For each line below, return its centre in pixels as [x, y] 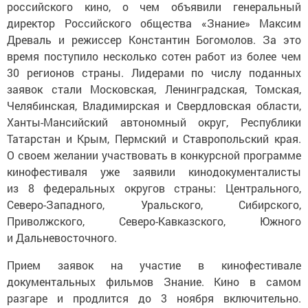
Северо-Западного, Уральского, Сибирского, [154, 200]
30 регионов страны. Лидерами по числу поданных [154, 68]
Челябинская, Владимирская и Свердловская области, [154, 101]
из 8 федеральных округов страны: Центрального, [154, 184]
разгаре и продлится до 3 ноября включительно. [154, 294]
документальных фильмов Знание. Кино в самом [154, 277]
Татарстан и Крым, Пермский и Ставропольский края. [154, 134]
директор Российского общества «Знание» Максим [154, 19]
